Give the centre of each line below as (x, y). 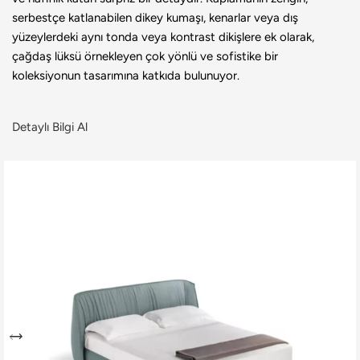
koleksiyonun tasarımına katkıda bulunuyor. (126, 76)
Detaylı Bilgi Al (50, 127)
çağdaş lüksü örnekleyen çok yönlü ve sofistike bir (145, 57)
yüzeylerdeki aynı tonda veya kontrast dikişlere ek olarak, (163, 37)
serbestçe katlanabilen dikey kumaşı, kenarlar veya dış (155, 18)
